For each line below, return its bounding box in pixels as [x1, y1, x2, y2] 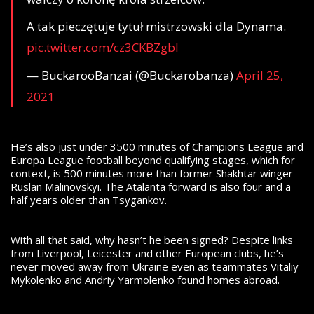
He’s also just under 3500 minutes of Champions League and [11, 139, 303, 154]
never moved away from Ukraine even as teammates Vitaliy [11, 259, 299, 274]
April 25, [236, 67, 283, 83]
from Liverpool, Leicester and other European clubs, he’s [11, 246, 284, 261]
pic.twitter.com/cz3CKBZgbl [27, 39, 179, 56]
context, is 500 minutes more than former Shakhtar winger [11, 166, 293, 181]
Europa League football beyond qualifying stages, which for [11, 153, 295, 168]
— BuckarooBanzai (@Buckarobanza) [27, 67, 236, 83]
